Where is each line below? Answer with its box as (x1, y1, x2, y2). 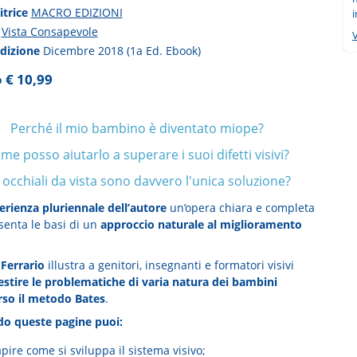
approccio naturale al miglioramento (100, 216, 302, 232)
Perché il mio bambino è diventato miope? (10, 120, 265, 138)
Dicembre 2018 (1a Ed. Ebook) (42, 42, 201, 58)
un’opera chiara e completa (166, 199, 315, 215)
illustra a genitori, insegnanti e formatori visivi (44, 257, 294, 273)
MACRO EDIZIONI (30, 5, 123, 21)
